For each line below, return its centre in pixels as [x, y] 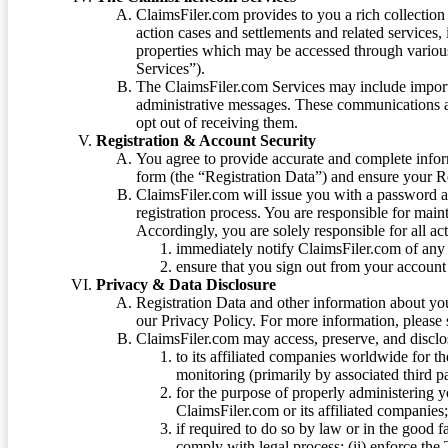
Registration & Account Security [206, 140]
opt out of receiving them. [217, 122]
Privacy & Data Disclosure [186, 284]
